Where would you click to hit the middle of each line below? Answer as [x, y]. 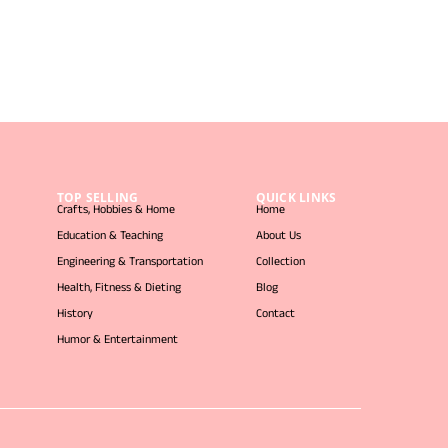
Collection [280, 263]
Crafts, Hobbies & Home [115, 211]
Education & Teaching [109, 237]
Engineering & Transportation [129, 263]
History [74, 315]
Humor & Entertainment [117, 341]
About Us [278, 237]
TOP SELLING [97, 197]
